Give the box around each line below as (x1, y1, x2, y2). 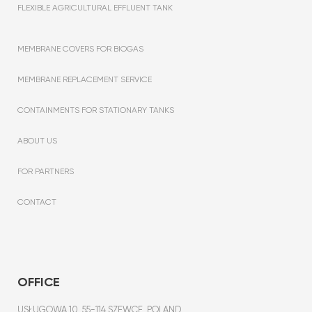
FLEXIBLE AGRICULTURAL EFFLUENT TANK (17, 2, 173, 13)
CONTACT (17, 196, 56, 207)
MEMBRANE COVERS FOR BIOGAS (17, 43, 143, 54)
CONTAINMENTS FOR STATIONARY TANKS (17, 104, 174, 115)
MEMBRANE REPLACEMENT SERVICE (17, 74, 152, 84)
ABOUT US (17, 135, 57, 146)
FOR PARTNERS (17, 166, 74, 176)
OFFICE (17, 274, 60, 290)
